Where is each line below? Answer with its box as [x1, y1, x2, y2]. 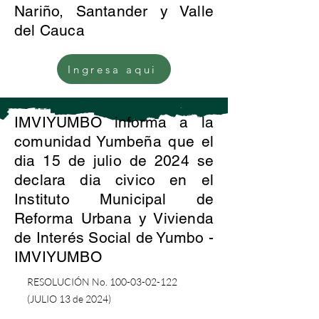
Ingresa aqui [68, 62, 157, 76]
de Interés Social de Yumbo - [14, 229, 214, 246]
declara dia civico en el [14, 171, 214, 189]
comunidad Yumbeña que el [14, 132, 214, 150]
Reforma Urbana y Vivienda [14, 209, 214, 227]
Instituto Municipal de [14, 190, 214, 208]
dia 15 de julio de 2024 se [14, 152, 214, 169]
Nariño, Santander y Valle [14, 2, 214, 20]
